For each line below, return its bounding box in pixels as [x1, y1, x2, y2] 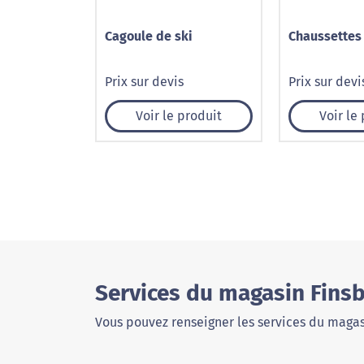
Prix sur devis [105, 74, 184, 89]
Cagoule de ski [105, 28, 193, 44]
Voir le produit [136, 108, 222, 123]
